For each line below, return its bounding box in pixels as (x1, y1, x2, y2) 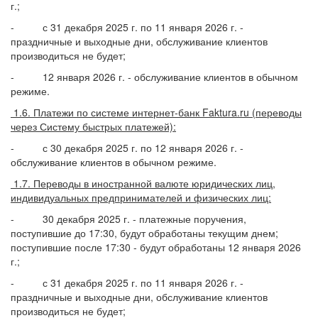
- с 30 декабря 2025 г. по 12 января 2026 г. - (11, 141, 243, 155)
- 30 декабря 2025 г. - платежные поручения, (11, 212, 246, 226)
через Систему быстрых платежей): (11, 119, 176, 133)
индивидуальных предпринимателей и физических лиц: (11, 190, 271, 204)
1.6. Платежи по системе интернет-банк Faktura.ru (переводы (11, 105, 302, 119)
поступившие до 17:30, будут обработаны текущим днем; (11, 226, 278, 240)
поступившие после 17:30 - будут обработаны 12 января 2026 (11, 240, 301, 254)
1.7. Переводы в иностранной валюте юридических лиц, (11, 176, 275, 190)
